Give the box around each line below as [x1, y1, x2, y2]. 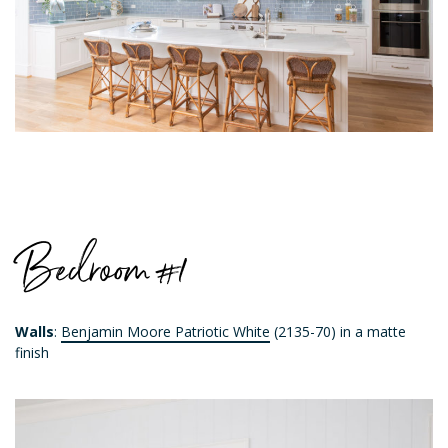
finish [15, 342, 49, 362]
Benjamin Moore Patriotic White [61, 321, 270, 341]
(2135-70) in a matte [270, 321, 406, 341]
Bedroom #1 [15, 237, 188, 296]
